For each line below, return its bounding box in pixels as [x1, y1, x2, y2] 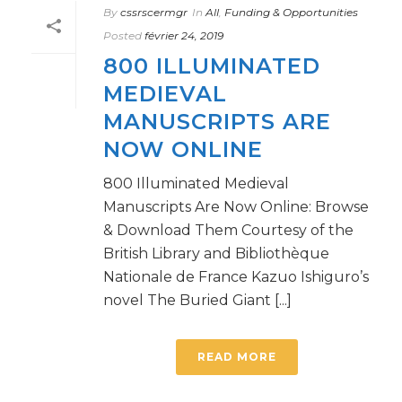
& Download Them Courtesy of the [103, 222, 354, 239]
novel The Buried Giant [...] [103, 292, 292, 309]
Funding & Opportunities [224, 5, 358, 19]
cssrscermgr [120, 5, 188, 19]
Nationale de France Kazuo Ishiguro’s [103, 268, 369, 285]
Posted [103, 29, 142, 42]
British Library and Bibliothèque [103, 245, 329, 262]
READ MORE [197, 350, 276, 363]
